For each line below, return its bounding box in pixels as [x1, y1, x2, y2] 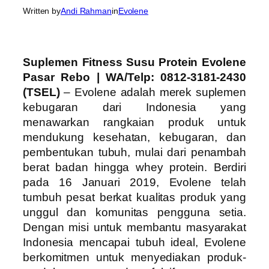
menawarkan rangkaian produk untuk [23, 116, 246, 129]
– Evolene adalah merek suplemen [59, 86, 246, 99]
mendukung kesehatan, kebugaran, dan [23, 131, 246, 144]
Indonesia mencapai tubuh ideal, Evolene [23, 236, 246, 249]
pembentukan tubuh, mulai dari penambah [23, 146, 246, 159]
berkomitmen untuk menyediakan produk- [23, 251, 246, 264]
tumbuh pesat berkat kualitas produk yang [23, 191, 246, 204]
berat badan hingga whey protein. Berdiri [23, 161, 246, 174]
